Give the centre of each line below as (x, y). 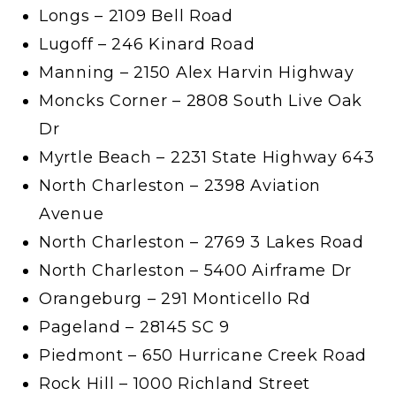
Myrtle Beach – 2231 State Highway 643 (207, 157)
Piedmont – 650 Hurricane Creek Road (203, 355)
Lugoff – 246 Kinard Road (147, 44)
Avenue (72, 213)
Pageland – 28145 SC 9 (135, 327)
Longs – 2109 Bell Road (136, 15)
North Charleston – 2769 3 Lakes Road (202, 242)
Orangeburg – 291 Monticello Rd (175, 298)
